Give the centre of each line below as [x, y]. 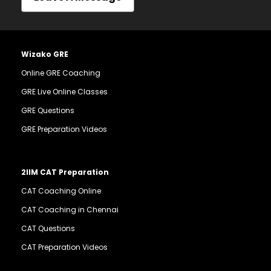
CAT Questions [48, 229]
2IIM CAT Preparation [65, 172]
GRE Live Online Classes [64, 92]
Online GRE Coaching [61, 73]
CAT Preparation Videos [64, 247]
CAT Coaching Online [61, 191]
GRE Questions [48, 111]
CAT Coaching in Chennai [70, 210]
